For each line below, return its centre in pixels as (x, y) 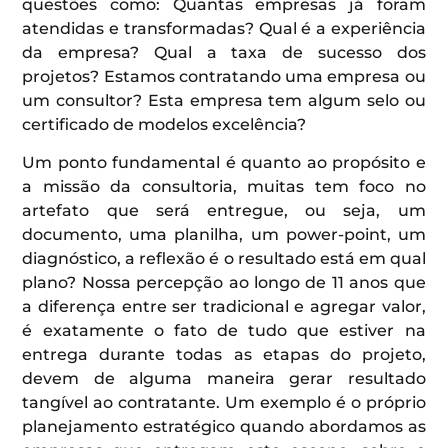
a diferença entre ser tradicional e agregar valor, (224, 306)
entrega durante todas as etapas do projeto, (224, 354)
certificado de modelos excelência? (164, 124)
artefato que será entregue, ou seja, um (224, 210)
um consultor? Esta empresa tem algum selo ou (224, 100)
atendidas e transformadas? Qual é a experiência (224, 28)
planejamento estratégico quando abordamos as (224, 426)
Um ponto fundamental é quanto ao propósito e (224, 162)
